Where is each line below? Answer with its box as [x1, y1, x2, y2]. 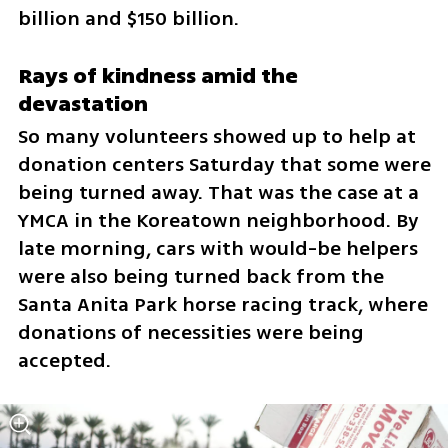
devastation [17, 88, 148, 121]
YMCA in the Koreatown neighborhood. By [17, 206, 419, 236]
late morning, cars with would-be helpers [17, 234, 418, 264]
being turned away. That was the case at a [17, 178, 419, 208]
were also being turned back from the [17, 262, 384, 292]
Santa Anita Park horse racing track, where [17, 290, 428, 320]
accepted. [17, 346, 111, 376]
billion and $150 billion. [17, 4, 239, 34]
